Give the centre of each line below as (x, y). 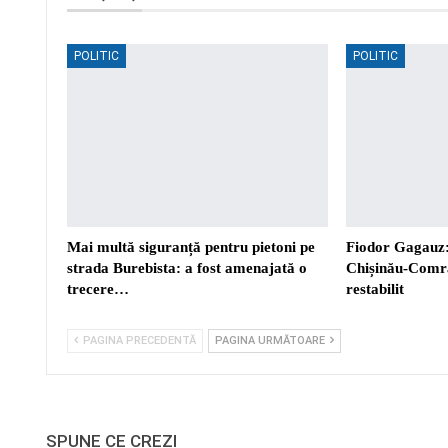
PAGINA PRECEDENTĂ (138, 340)
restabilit (377, 288)
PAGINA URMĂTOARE (271, 340)
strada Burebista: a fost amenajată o (187, 267)
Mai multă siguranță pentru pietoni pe (191, 246)
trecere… (98, 288)
